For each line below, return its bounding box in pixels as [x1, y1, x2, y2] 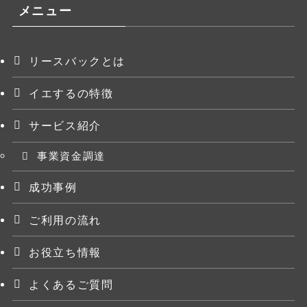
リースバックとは [29, 55, 125, 68]
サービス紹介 [29, 119, 101, 132]
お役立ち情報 [29, 245, 101, 258]
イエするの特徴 [29, 87, 114, 100]
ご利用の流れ [29, 213, 101, 226]
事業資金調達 [37, 151, 106, 162]
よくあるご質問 [29, 278, 114, 291]
